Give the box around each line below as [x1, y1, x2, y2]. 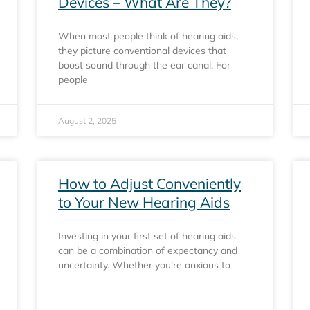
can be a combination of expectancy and [58, 244, 237, 257]
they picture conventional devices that [58, 44, 226, 57]
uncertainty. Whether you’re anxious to [58, 259, 230, 271]
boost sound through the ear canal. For [58, 59, 230, 71]
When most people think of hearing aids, [58, 30, 238, 42]
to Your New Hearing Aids [58, 193, 230, 211]
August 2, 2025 [58, 116, 116, 126]
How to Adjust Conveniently [58, 174, 241, 192]
